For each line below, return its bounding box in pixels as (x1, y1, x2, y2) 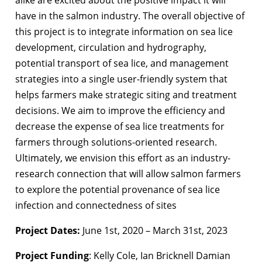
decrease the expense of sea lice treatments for (15, 120, 225, 133)
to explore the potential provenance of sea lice (15, 183, 220, 196)
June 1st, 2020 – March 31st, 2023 (80, 224, 227, 237)
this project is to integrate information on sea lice (15, 25, 233, 39)
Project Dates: (15, 224, 80, 237)
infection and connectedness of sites (15, 199, 177, 212)
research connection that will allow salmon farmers (15, 167, 241, 181)
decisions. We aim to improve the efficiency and (15, 104, 225, 118)
